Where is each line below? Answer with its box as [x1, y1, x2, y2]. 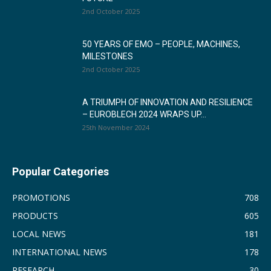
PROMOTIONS [12, 192, 70, 203]
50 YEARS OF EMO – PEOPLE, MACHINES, [82, 39, 240, 49]
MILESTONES [82, 51, 133, 61]
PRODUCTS [12, 210, 58, 221]
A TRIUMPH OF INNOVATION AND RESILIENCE [82, 97, 253, 107]
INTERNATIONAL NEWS [12, 246, 107, 258]
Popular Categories [12, 165, 109, 178]
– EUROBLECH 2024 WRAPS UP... [82, 109, 206, 119]
